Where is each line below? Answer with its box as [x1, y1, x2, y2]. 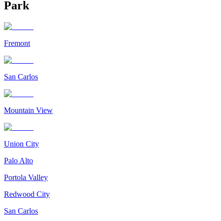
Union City [4, 139, 39, 148]
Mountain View [4, 106, 53, 114]
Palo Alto [4, 156, 33, 165]
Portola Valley [4, 173, 48, 182]
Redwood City [4, 189, 50, 198]
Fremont [4, 38, 30, 47]
